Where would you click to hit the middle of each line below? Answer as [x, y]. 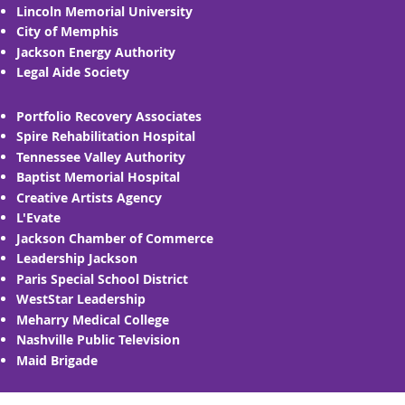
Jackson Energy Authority [96, 52]
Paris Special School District [102, 278]
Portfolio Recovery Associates [109, 116]
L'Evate [38, 218]
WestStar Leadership [81, 299]
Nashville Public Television [98, 340]
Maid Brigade [57, 360]
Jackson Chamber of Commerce [115, 238]
